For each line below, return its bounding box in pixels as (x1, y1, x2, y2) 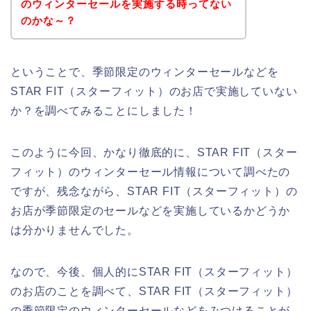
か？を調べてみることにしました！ (10, 104, 197, 117)
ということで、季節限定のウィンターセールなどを (10, 65, 279, 78)
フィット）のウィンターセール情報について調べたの (10, 165, 291, 178)
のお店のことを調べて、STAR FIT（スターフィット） (10, 285, 298, 297)
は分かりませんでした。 (10, 224, 139, 236)
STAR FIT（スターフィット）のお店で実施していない (10, 85, 298, 97)
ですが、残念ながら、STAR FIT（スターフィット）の (10, 185, 298, 197)
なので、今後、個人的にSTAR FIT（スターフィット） (10, 265, 298, 278)
